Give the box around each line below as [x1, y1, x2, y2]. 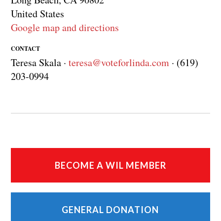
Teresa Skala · [11, 55, 69, 69]
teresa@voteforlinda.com [69, 55, 170, 69]
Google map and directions [11, 20, 119, 34]
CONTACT [11, 44, 40, 53]
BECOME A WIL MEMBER [54, 159, 166, 171]
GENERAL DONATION [62, 204, 159, 215]
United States [11, 6, 65, 20]
